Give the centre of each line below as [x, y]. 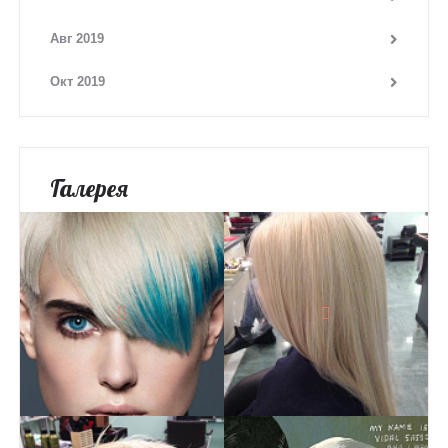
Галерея [89, 188]
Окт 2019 [77, 82]
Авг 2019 [77, 39]
